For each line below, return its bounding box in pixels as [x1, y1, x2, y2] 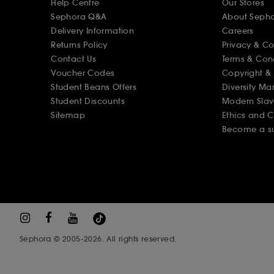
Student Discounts [51, 95, 125, 106]
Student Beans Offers [51, 81, 137, 92]
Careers [221, 25, 254, 36]
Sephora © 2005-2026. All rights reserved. [20, 234, 177, 243]
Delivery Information [51, 25, 135, 36]
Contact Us [51, 53, 97, 64]
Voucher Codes [51, 67, 115, 78]
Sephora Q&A [51, 11, 107, 22]
